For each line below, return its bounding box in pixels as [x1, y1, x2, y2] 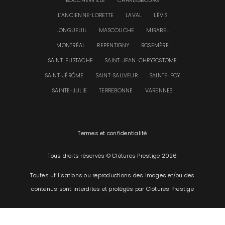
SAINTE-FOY [149, 67, 180, 76]
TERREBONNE [99, 82, 133, 91]
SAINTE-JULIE [52, 82, 87, 91]
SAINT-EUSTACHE [48, 52, 93, 61]
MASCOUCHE [99, 22, 135, 31]
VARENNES [145, 82, 173, 91]
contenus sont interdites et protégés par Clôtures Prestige [31, 181, 194, 189]
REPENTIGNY [97, 37, 129, 46]
